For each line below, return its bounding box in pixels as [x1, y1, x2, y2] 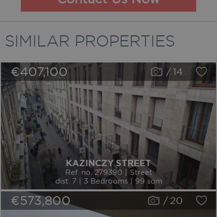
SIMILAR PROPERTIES [5, 31, 175, 50]
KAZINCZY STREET [66, 157, 151, 169]
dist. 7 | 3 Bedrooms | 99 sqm [55, 176, 162, 186]
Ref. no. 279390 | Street [65, 167, 152, 177]
